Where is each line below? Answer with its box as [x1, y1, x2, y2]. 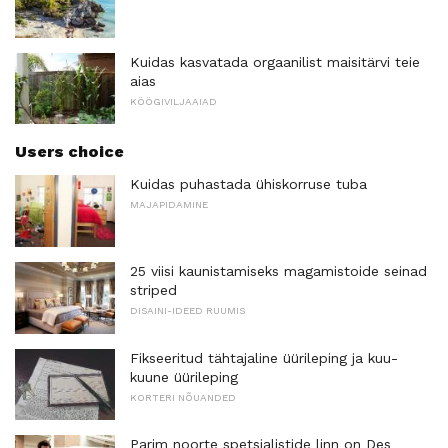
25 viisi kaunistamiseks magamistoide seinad [130, 263, 427, 280]
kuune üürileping [130, 368, 238, 385]
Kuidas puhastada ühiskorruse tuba [130, 176, 367, 193]
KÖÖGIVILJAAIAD [130, 95, 217, 107]
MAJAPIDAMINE [130, 199, 208, 211]
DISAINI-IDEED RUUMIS [130, 305, 245, 317]
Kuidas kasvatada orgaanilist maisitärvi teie [130, 53, 420, 70]
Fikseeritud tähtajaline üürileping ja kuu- [130, 349, 398, 366]
